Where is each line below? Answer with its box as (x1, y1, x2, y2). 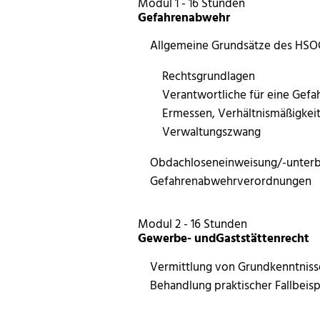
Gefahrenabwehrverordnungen (150, 171, 311, 189)
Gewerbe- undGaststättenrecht (138, 228, 310, 246)
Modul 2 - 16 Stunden (138, 214, 248, 232)
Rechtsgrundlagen (161, 66, 255, 85)
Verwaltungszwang (161, 122, 261, 141)
